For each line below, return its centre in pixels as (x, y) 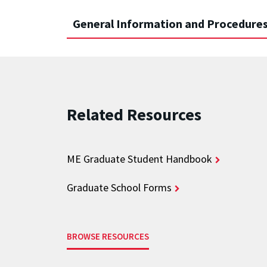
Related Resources (134, 115)
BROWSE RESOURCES (108, 237)
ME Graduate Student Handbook (139, 159)
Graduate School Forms (119, 188)
